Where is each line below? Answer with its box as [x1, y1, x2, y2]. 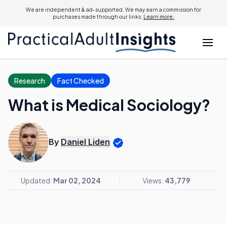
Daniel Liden [61, 137, 110, 147]
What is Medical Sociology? [8, 95, 210, 115]
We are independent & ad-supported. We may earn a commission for [26, 7, 201, 13]
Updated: [21, 176, 53, 185]
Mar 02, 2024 [53, 176, 101, 185]
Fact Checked [57, 76, 104, 85]
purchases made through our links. [53, 14, 143, 20]
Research [14, 76, 45, 85]
